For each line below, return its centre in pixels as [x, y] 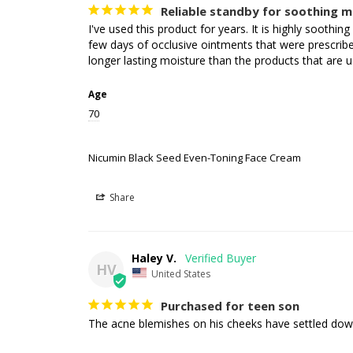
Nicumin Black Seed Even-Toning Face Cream [195, 157]
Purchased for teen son [230, 306]
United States [181, 273]
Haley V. [154, 258]
